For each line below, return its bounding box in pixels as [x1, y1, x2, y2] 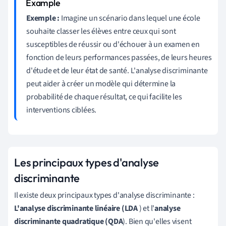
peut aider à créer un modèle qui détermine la [26, 78, 176, 89]
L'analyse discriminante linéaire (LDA [14, 202, 138, 214]
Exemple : [26, 12, 60, 24]
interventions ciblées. [26, 104, 97, 116]
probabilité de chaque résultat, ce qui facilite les [26, 91, 182, 102]
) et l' [137, 202, 155, 214]
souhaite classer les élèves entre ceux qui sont [26, 25, 176, 37]
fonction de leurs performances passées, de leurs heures [26, 51, 212, 63]
